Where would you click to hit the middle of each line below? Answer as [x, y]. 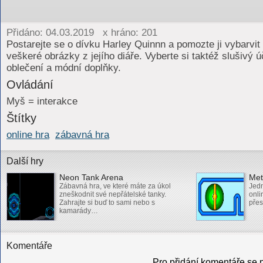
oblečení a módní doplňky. [64, 68]
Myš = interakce [42, 101]
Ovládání [30, 85]
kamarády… [79, 211]
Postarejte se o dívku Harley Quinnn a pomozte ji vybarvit [133, 44]
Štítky [21, 118]
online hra [28, 135]
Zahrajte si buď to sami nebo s [107, 203]
